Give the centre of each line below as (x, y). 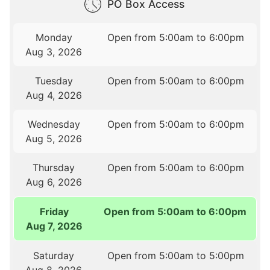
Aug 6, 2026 (54, 182)
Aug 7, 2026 (54, 226)
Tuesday (54, 80)
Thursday (54, 167)
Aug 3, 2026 (54, 52)
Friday (54, 211)
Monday (54, 37)
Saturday (54, 255)
